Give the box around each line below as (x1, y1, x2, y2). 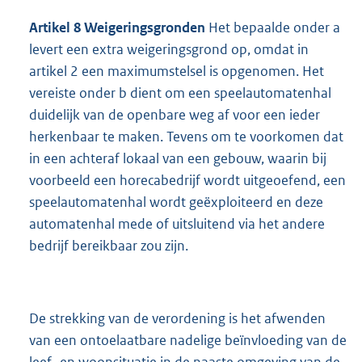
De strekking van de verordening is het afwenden (29, 309, 326, 328)
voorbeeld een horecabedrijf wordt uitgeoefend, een (29, 171, 346, 190)
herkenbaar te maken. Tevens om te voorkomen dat (29, 128, 343, 146)
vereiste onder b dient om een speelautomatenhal (29, 84, 331, 103)
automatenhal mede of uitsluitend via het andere (29, 215, 325, 234)
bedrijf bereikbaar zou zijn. (29, 237, 188, 255)
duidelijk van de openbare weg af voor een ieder (29, 106, 320, 124)
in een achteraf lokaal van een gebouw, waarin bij (29, 149, 326, 168)
